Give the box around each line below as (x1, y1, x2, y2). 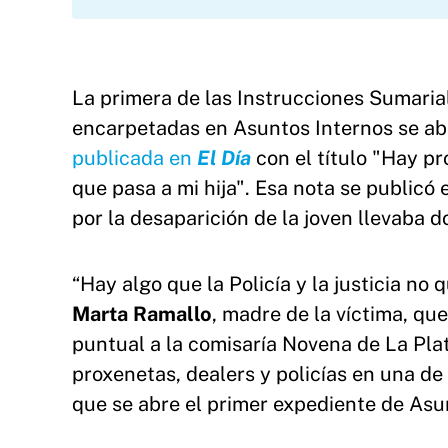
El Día (197, 146, 251, 170)
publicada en (72, 146, 197, 170)
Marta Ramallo (72, 302, 212, 326)
